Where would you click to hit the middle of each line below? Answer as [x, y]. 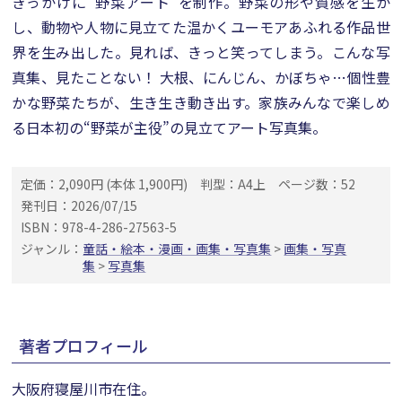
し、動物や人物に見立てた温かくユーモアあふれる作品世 [201, 27]
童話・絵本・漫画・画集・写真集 [177, 249]
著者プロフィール [84, 345]
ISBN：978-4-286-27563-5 [99, 227]
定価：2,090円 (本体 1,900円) [105, 184]
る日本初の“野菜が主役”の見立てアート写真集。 [170, 127]
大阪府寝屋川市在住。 [84, 389]
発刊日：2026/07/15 [79, 205]
